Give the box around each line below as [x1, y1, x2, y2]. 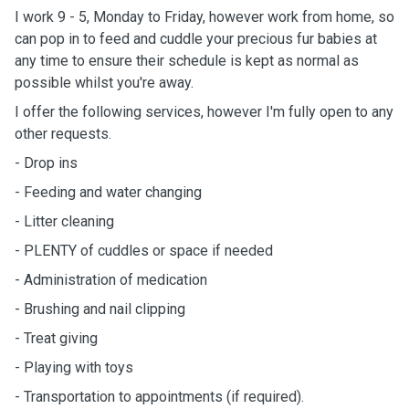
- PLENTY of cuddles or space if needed [15, 242, 273, 259]
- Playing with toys [15, 359, 133, 376]
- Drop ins [15, 154, 81, 172]
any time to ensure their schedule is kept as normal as [15, 52, 359, 69]
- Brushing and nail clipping [15, 300, 185, 318]
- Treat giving [15, 330, 98, 347]
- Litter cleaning [15, 213, 114, 230]
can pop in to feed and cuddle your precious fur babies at [15, 30, 377, 47]
